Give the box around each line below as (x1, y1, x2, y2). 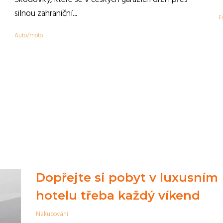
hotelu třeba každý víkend (35, 188, 200, 203)
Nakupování (35, 209, 68, 220)
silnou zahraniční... (14, 6, 77, 21)
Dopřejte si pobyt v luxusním (35, 170, 218, 185)
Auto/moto (14, 30, 43, 41)
